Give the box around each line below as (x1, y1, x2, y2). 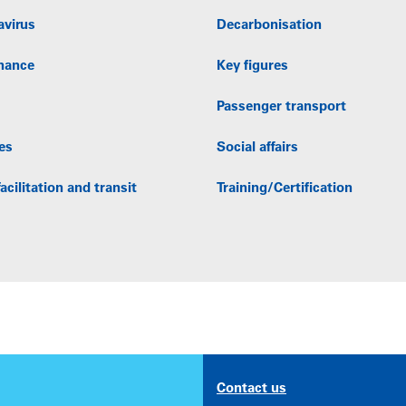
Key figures (217, 59, 288, 73)
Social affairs (217, 140, 298, 155)
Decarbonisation (217, 18, 322, 33)
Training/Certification (217, 181, 353, 196)
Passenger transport (217, 100, 346, 114)
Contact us (217, 382, 286, 396)
